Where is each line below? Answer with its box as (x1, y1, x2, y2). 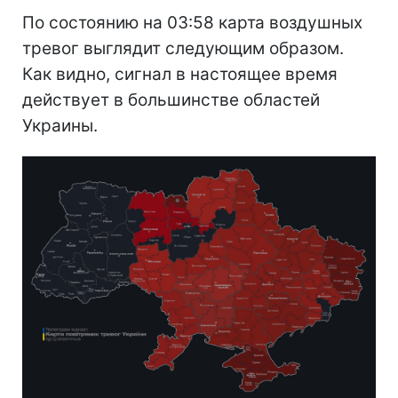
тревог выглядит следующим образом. (22, 37, 344, 59)
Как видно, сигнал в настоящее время (22, 63, 338, 84)
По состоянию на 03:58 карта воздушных (22, 12, 362, 33)
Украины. (22, 115, 98, 136)
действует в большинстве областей (22, 89, 320, 110)
